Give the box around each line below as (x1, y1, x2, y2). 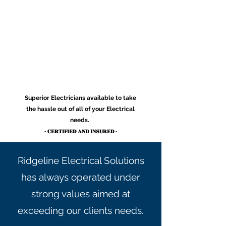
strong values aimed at (31, 188, 130, 199)
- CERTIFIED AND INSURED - (44, 127, 117, 136)
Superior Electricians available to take (25, 94, 136, 101)
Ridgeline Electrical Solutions (17, 155, 144, 166)
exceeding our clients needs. (18, 205, 144, 216)
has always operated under (21, 172, 140, 183)
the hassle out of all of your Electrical (26, 105, 135, 112)
